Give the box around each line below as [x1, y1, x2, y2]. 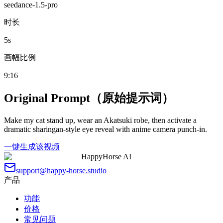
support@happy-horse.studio [16, 166, 107, 175]
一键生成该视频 [4, 142, 60, 151]
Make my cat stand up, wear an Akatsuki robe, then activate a [4, 115, 197, 124]
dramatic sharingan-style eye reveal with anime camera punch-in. [4, 124, 207, 133]
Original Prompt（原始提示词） [4, 91, 174, 105]
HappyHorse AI [81, 152, 131, 161]
